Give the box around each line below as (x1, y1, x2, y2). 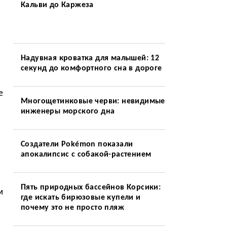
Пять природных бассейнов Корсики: (20, 183, 161, 192)
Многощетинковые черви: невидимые (20, 97, 165, 105)
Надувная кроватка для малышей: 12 (20, 54, 160, 62)
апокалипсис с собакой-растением (20, 150, 152, 159)
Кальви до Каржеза (20, 1, 94, 9)
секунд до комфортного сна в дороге (20, 64, 162, 72)
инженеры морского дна (20, 107, 115, 116)
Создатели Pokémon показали (20, 140, 133, 148)
